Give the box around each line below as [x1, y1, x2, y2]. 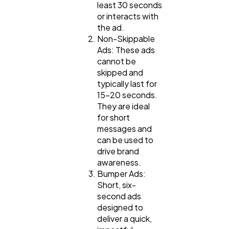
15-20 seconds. [97, 89, 157, 100]
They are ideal [97, 100, 150, 111]
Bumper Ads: [97, 168, 146, 179]
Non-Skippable [97, 33, 155, 44]
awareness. [97, 156, 141, 168]
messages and [97, 123, 152, 134]
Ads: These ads [97, 44, 155, 55]
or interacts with [97, 10, 158, 21]
